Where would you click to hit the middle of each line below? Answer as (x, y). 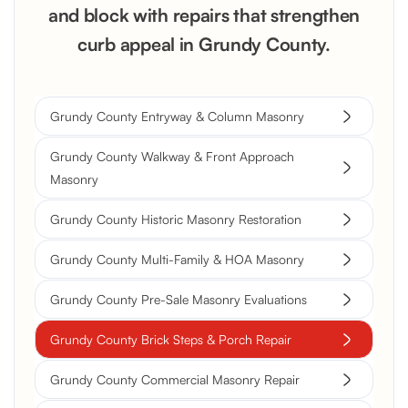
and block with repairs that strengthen (204, 15)
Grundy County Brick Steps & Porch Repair (171, 340)
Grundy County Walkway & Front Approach (172, 157)
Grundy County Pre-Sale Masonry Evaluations (178, 300)
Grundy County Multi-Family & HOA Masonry (177, 260)
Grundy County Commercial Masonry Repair (175, 380)
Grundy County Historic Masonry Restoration (176, 219)
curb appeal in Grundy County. (204, 45)
